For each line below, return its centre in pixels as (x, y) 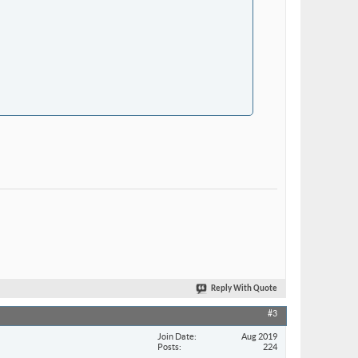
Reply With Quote (244, 289)
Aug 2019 (259, 336)
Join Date (176, 336)
